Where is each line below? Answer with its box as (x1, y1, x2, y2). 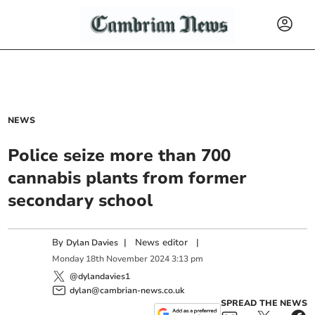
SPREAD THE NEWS (220, 297, 307, 309)
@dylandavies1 (70, 270, 131, 282)
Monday (52, 253, 84, 265)
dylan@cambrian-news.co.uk (70, 284, 185, 296)
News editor (135, 236, 188, 249)
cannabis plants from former (8, 167, 247, 189)
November (106, 253, 148, 265)
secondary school (8, 189, 153, 212)
